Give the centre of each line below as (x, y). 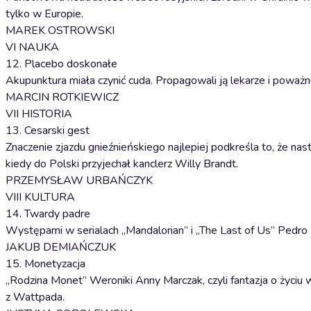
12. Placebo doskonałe (61, 64)
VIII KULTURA (40, 197)
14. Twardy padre (48, 214)
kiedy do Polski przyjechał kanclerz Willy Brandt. (122, 164)
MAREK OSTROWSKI (60, 31)
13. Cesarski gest (48, 131)
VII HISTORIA (39, 114)
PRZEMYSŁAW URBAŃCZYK (79, 180)
